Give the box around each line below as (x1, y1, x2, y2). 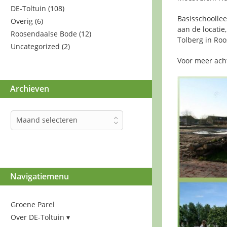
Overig (11, 16, 33, 26)
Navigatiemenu (10, 170, 69, 182)
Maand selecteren (16, 115, 78, 125)
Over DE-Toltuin (11, 212, 64, 222)
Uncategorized (11, 41, 60, 51)
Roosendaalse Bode (11, 28, 77, 39)
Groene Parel (11, 199, 55, 209)
